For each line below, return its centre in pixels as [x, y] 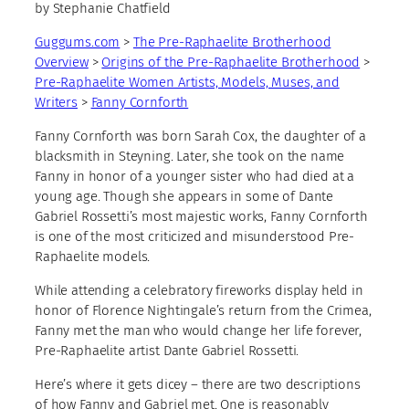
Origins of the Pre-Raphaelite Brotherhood [231, 63]
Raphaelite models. [93, 257]
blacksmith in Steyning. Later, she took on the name [190, 157]
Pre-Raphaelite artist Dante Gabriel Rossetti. [167, 351]
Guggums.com [78, 42]
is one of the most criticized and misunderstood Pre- [195, 237]
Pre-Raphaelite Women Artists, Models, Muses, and [187, 83]
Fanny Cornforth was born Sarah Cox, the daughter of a [201, 136]
